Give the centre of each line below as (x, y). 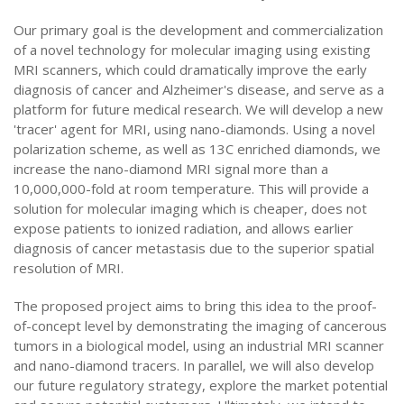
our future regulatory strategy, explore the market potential (201, 385)
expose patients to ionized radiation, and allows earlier (184, 228)
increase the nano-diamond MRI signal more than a (171, 169)
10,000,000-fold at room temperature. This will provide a (191, 188)
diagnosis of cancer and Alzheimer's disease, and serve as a (199, 89)
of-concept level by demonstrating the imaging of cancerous (200, 326)
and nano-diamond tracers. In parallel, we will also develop (194, 365)
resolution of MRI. (69, 268)
